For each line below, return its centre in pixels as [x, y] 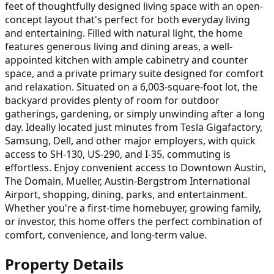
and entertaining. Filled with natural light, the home [124, 33]
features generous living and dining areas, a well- [119, 46]
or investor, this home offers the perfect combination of [134, 221]
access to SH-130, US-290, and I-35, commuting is [118, 154]
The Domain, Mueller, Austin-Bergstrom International [128, 181]
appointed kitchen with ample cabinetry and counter [127, 60]
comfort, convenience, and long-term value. [106, 235]
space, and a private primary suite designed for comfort [134, 73]
